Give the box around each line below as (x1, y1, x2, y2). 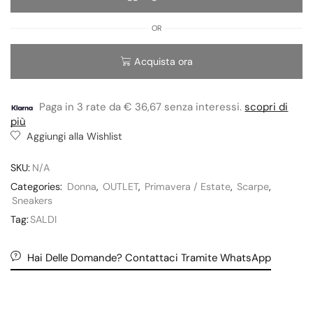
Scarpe (237, 180, 269, 193)
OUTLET (103, 180, 138, 193)
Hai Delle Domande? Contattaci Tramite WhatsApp (27, 250, 271, 265)
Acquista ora (133, 54, 193, 68)
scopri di (245, 99, 289, 114)
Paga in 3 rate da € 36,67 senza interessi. (39, 99, 245, 114)
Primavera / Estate (145, 180, 231, 193)
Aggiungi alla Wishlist (27, 129, 122, 143)
